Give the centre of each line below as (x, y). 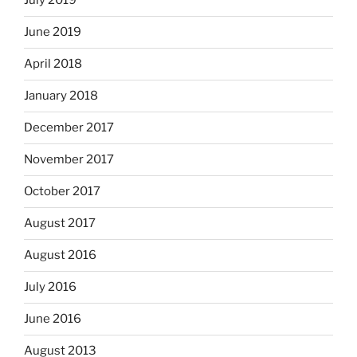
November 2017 (69, 160)
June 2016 (53, 319)
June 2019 (53, 32)
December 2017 (69, 128)
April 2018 (53, 64)
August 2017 (60, 224)
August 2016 (60, 255)
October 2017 (62, 192)
